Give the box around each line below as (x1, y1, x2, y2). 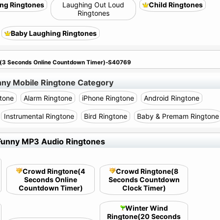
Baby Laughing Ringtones (11, 29, 97, 37)
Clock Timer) (122, 184, 166, 192)
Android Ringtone (143, 94, 199, 102)
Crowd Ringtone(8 (116, 167, 178, 175)
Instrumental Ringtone (4, 112, 74, 120)
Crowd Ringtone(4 (23, 167, 85, 175)
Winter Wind (125, 204, 168, 212)
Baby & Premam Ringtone (137, 112, 219, 120)
